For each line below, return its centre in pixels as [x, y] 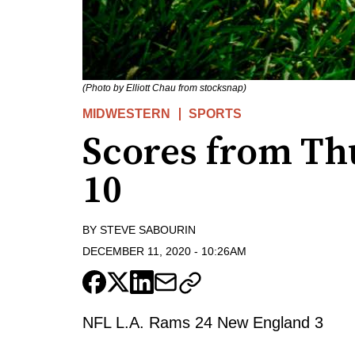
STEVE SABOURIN [148, 230]
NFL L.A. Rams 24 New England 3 [203, 322]
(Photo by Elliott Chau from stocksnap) [164, 88]
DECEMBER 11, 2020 [137, 251]
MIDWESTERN [126, 114]
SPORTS [216, 114]
